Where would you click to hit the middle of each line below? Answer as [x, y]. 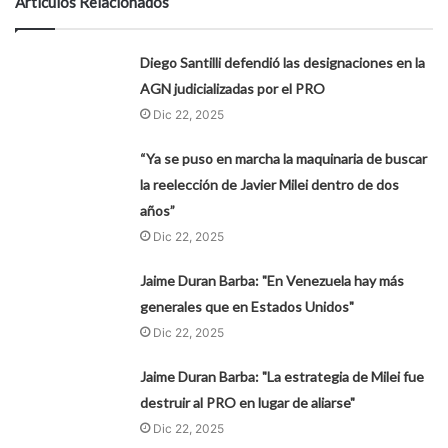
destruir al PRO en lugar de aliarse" [248, 403]
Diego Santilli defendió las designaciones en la [283, 63]
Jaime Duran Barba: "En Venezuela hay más [272, 281]
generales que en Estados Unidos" [247, 307]
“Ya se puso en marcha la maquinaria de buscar [284, 159]
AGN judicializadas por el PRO [233, 89]
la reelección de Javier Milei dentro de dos [270, 185]
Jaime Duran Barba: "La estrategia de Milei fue [282, 377]
